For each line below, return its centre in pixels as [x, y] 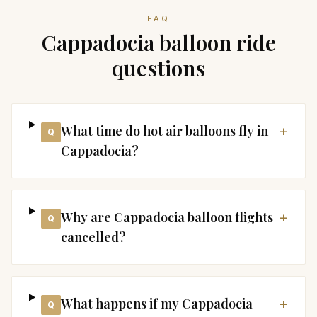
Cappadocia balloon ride [158, 42]
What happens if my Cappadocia [156, 304]
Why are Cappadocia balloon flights [167, 217]
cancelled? [93, 237]
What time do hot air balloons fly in [164, 131]
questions [158, 68]
